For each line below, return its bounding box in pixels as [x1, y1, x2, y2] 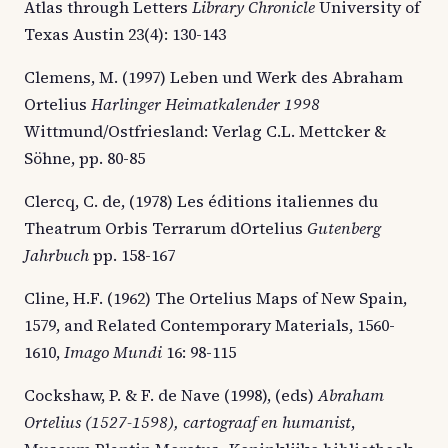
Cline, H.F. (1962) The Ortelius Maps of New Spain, [24, 286, 407, 309]
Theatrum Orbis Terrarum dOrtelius [24, 216, 307, 239]
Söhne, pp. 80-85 [24, 146, 145, 169]
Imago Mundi [64, 340, 166, 363]
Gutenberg [307, 216, 381, 239]
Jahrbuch [24, 243, 89, 266]
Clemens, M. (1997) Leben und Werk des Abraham [24, 65, 403, 88]
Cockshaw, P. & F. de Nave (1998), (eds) [24, 383, 318, 406]
